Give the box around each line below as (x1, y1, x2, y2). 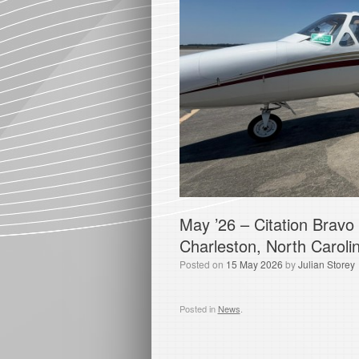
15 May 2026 (225, 257, 283, 272)
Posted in (179, 302, 218, 316)
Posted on (179, 257, 226, 272)
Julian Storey (297, 257, 355, 272)
